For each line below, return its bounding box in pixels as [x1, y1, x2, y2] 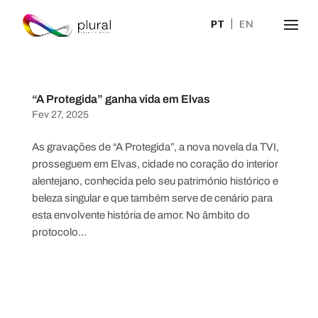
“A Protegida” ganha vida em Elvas [31, 93, 210, 105]
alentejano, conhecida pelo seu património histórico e [31, 175, 278, 187]
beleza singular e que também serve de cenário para [31, 192, 273, 204]
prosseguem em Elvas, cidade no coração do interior [31, 158, 278, 170]
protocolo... [31, 226, 87, 238]
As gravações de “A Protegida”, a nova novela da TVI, [31, 141, 279, 153]
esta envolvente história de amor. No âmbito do [31, 209, 250, 221]
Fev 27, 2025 [31, 109, 89, 120]
